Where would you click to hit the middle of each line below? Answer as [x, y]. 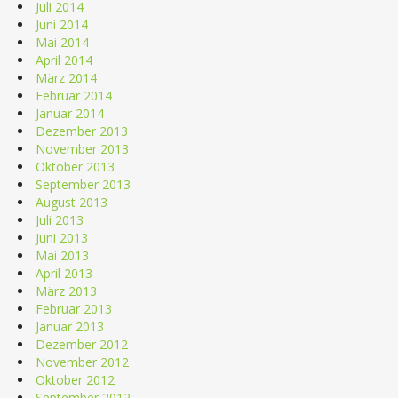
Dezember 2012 [82, 344]
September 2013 [83, 184]
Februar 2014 [74, 95]
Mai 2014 [62, 42]
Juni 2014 [62, 24]
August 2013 [72, 202]
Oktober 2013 [75, 166]
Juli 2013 [60, 219]
